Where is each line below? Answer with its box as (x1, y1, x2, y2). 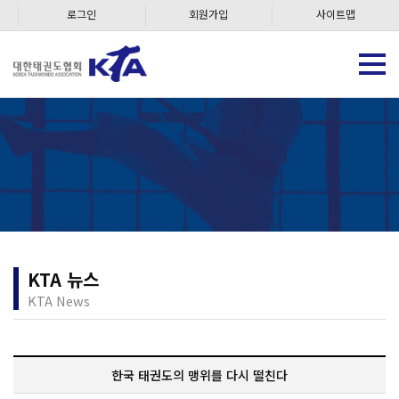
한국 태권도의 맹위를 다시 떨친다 (111, 366, 288, 384)
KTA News (28, 291, 90, 310)
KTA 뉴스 (28, 266, 99, 292)
